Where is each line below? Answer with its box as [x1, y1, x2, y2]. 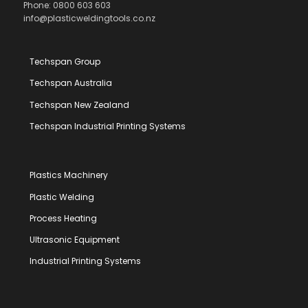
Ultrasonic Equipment [30, 233, 120, 245]
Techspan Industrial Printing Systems [30, 120, 186, 132]
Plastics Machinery [30, 169, 109, 181]
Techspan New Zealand [30, 98, 130, 111]
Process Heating [30, 212, 98, 224]
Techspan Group [30, 56, 101, 68]
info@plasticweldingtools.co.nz [23, 12, 155, 25]
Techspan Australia [30, 77, 113, 89]
